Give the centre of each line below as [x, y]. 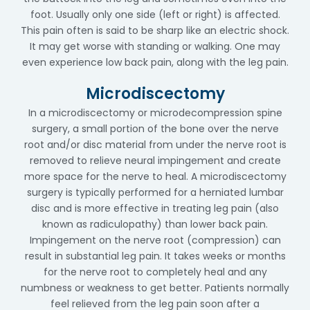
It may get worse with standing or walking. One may [155, 46]
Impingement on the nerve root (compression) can [155, 240]
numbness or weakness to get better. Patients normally [155, 288]
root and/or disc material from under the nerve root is [155, 145]
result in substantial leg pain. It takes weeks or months [155, 256]
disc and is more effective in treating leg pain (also [155, 208]
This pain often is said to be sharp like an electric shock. [155, 30]
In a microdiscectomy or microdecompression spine [155, 113]
